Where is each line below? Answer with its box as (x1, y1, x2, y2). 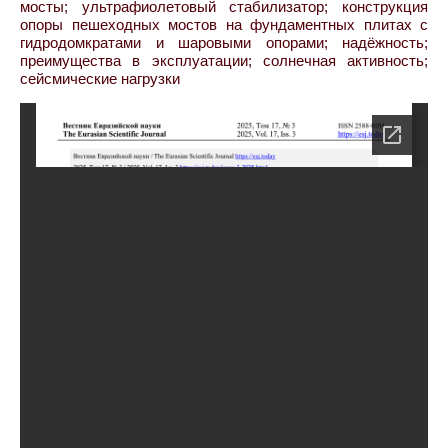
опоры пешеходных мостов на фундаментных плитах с (20, 16, 428, 33)
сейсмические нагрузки (20, 70, 180, 87)
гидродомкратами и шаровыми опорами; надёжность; (20, 34, 428, 51)
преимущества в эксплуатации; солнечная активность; (20, 52, 428, 69)
